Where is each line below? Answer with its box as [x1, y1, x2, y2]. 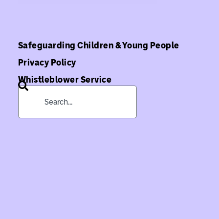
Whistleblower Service [18, 74, 112, 85]
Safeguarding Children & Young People [18, 40, 179, 51]
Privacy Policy [18, 57, 76, 68]
